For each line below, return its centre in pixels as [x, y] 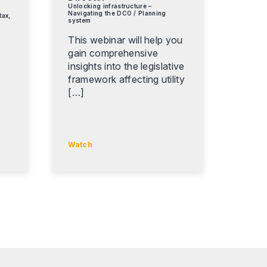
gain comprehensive [113, 53]
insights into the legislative [126, 66]
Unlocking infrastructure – [110, 6]
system [80, 20]
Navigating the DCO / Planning [117, 13]
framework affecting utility [127, 79]
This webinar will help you [125, 40]
